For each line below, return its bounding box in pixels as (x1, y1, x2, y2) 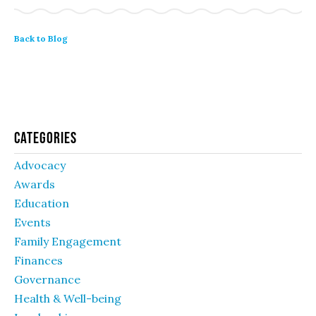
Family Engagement (14, 234, 121, 248)
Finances (14, 253, 63, 267)
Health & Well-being (14, 291, 121, 305)
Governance (14, 272, 80, 286)
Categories (14, 129, 77, 146)
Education (14, 196, 69, 210)
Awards (14, 177, 55, 191)
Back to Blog (14, 33, 68, 44)
